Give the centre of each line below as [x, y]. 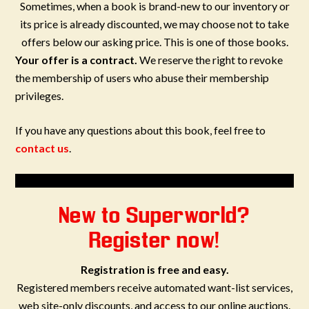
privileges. [40, 96]
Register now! [154, 241]
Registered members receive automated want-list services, [154, 287]
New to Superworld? [154, 217]
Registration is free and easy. [154, 269]
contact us [42, 148]
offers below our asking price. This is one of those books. [154, 42]
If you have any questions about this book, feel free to [141, 130]
